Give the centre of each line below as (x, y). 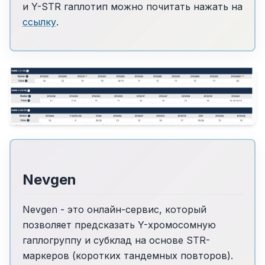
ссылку (39, 22)
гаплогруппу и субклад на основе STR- (116, 240)
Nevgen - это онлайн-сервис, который (114, 210)
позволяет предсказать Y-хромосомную (119, 225)
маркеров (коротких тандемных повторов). (127, 256)
